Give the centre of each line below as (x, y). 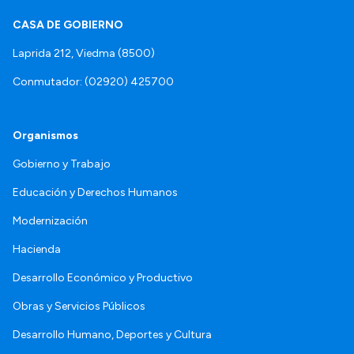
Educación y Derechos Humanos (95, 193)
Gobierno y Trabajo (62, 164)
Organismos (45, 136)
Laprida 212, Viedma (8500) (84, 54)
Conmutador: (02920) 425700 (93, 82)
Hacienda (37, 250)
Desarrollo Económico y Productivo (103, 278)
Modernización (50, 221)
